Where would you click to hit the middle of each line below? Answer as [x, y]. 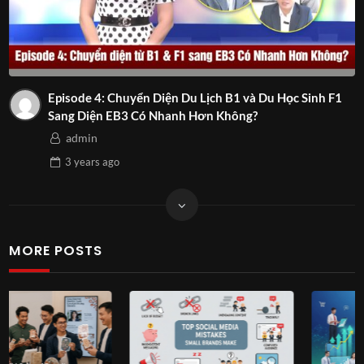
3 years [82, 162]
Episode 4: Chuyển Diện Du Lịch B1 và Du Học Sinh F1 [77, 97]
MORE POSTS [56, 250]
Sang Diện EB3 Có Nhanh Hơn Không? [152, 115]
